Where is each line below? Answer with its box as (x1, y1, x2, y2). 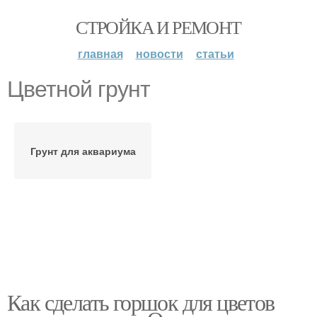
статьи (195, 45, 234, 62)
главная (77, 45, 123, 62)
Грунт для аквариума (30, 144, 136, 158)
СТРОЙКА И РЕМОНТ (76, 15, 241, 39)
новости (135, 45, 183, 62)
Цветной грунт (7, 76, 150, 102)
